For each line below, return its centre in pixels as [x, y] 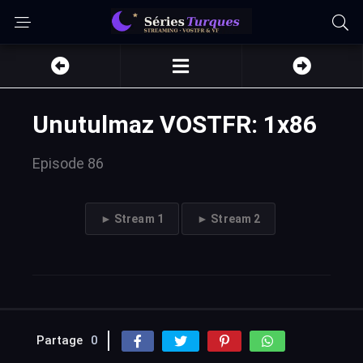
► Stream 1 [132, 219]
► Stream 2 [229, 219]
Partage [60, 340]
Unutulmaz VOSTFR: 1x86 [175, 124]
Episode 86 [68, 163]
